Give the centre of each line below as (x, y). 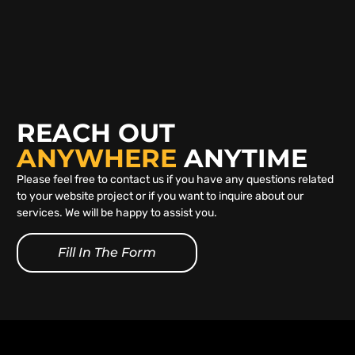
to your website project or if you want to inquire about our (160, 197)
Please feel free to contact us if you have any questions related (176, 180)
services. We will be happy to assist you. (117, 213)
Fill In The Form (107, 252)
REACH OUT (96, 133)
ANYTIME (242, 158)
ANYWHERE (97, 158)
